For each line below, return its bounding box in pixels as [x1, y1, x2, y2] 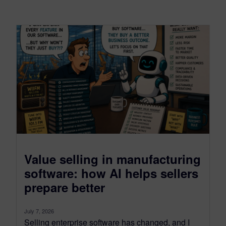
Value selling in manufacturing [24, 150, 201, 167]
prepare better [24, 178, 105, 196]
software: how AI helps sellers [24, 164, 198, 182]
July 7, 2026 [24, 206, 54, 215]
